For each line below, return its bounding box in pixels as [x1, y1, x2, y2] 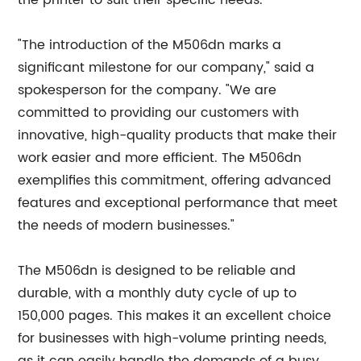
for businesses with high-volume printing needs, [18, 328, 327, 349]
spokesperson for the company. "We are [18, 80, 277, 101]
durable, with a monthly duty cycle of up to [18, 283, 297, 304]
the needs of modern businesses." [18, 215, 235, 236]
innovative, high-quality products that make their [18, 125, 338, 146]
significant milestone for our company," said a [18, 57, 315, 78]
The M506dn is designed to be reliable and [18, 260, 297, 281]
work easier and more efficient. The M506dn [18, 147, 302, 168]
